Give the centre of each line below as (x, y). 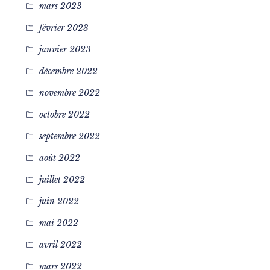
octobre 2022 (64, 115)
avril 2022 (60, 245)
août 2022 (59, 158)
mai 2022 (58, 223)
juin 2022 (59, 201)
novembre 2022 (69, 93)
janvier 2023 (65, 49)
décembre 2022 (68, 71)
